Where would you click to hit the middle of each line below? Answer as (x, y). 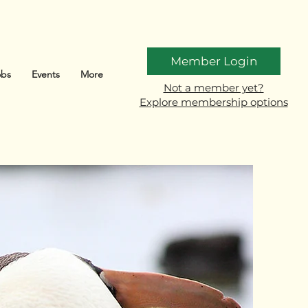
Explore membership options (213, 102)
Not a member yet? (213, 88)
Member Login (214, 61)
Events (46, 74)
